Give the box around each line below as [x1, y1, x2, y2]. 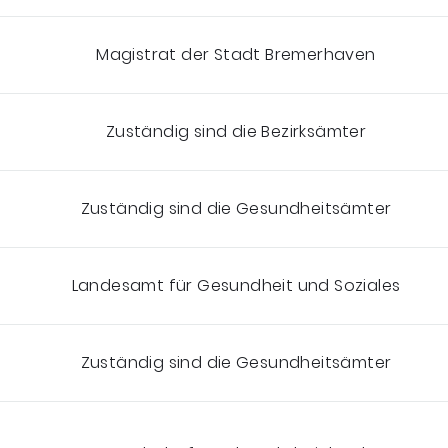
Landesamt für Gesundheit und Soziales [71, 273, 401, 297]
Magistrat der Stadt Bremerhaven [96, 42, 376, 66]
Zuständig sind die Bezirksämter [105, 119, 367, 143]
